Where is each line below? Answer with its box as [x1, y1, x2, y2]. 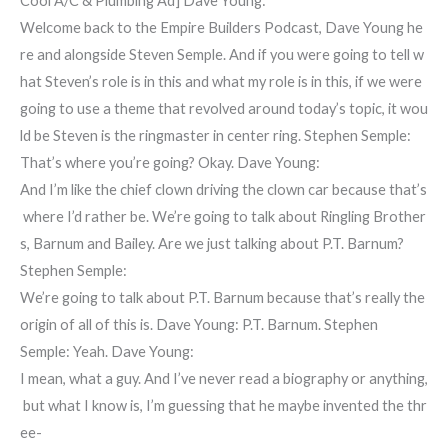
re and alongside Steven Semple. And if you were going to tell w [20, 46, 424, 64]
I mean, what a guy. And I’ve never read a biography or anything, [20, 370, 428, 388]
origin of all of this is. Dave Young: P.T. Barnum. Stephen [20, 316, 378, 334]
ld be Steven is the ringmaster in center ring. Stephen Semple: [20, 127, 411, 145]
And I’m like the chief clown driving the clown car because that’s [20, 181, 427, 199]
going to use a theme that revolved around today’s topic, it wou [20, 100, 428, 118]
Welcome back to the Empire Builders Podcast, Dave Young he [20, 19, 423, 37]
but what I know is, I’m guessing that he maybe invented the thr [20, 397, 427, 415]
